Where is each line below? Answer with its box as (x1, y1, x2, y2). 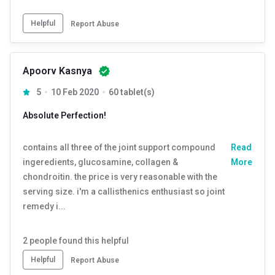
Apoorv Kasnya (23, 64, 92, 77)
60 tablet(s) (108, 87, 155, 97)
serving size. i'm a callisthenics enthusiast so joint (23, 186, 225, 196)
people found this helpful (28, 235, 129, 246)
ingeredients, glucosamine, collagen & (23, 157, 178, 167)
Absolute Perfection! (23, 110, 106, 120)
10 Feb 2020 (50, 87, 99, 97)
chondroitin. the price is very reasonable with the (23, 171, 217, 182)
